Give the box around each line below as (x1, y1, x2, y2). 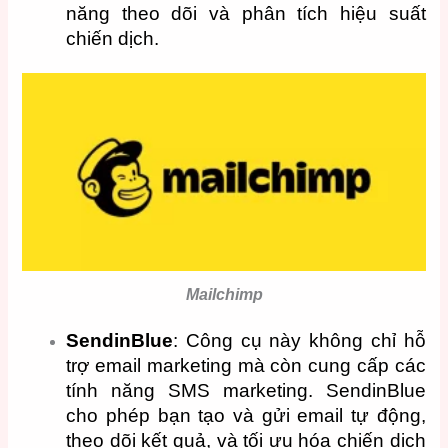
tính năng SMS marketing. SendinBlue (66, 379, 426, 401)
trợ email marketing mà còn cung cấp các (66, 354, 426, 376)
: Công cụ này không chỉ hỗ (173, 329, 426, 351)
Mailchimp (185, 285, 263, 303)
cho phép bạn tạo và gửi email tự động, (66, 404, 426, 426)
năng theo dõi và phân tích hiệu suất (66, 2, 426, 24)
